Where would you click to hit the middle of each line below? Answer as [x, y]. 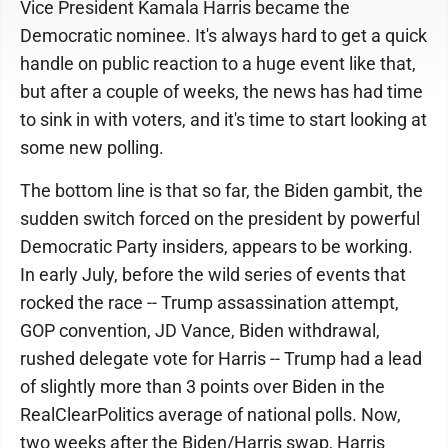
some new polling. [92, 147]
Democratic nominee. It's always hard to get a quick [223, 35]
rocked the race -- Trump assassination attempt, [209, 302]
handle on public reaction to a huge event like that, [218, 63]
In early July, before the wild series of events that [213, 274]
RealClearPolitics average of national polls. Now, [210, 414]
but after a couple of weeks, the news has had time [221, 91]
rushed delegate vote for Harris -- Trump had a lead [221, 358]
